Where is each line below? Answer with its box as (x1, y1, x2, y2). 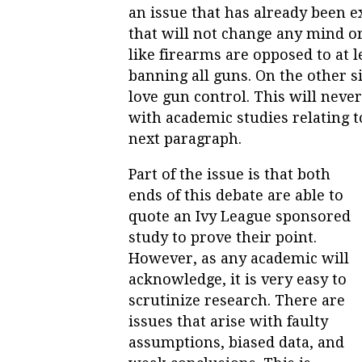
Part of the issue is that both (128, 165, 330, 183)
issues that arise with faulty (128, 312, 328, 330)
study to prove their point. (128, 228, 317, 246)
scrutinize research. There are (128, 291, 345, 309)
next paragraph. (128, 129, 242, 147)
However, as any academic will (128, 249, 349, 267)
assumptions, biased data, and (128, 333, 344, 351)
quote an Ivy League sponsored (128, 207, 351, 225)
